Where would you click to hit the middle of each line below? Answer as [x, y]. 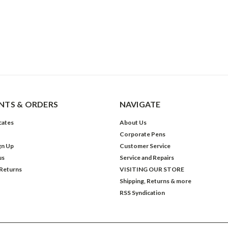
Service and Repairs [147, 158]
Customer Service [145, 146]
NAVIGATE [140, 104]
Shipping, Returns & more [155, 181]
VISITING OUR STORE [152, 169]
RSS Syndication [142, 193]
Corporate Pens [142, 134]
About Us [133, 122]
